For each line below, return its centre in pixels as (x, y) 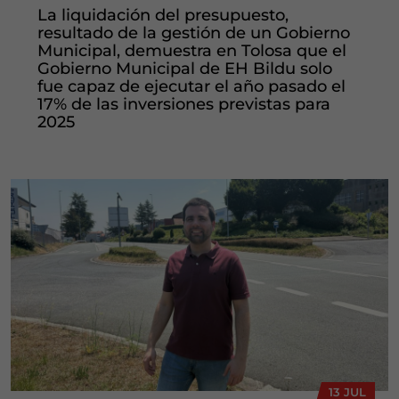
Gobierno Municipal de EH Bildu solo (185, 68)
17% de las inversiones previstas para (184, 104)
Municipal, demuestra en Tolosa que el (192, 50)
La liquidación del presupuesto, (163, 15)
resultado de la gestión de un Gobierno (194, 33)
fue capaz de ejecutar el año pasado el (191, 86)
